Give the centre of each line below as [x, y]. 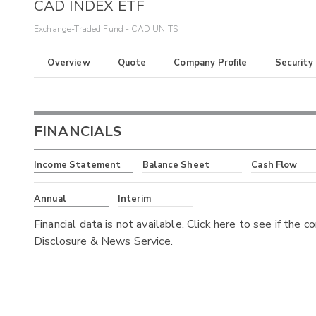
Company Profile [211, 63]
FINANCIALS [78, 132]
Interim [134, 199]
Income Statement [78, 165]
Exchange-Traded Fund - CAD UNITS [106, 29]
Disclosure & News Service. [103, 241]
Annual [50, 199]
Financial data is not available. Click [124, 224]
